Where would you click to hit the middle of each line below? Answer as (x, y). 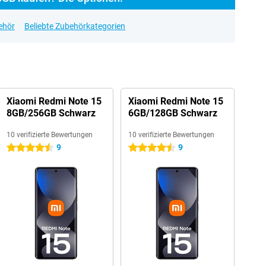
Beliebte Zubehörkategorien (75, 26)
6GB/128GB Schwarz (172, 113)
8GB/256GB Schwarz (51, 113)
